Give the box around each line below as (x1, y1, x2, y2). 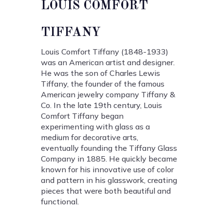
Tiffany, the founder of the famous (41, 79, 164, 89)
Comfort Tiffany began (41, 111, 124, 121)
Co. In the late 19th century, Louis (41, 100, 162, 110)
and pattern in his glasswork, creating (41, 175, 177, 185)
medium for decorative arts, (41, 132, 138, 143)
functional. (41, 197, 79, 207)
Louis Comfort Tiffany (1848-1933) (41, 47, 168, 57)
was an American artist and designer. (41, 57, 175, 68)
